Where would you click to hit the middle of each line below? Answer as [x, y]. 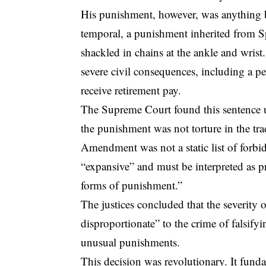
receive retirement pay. [131, 90]
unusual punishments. [131, 242]
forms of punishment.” [132, 185]
